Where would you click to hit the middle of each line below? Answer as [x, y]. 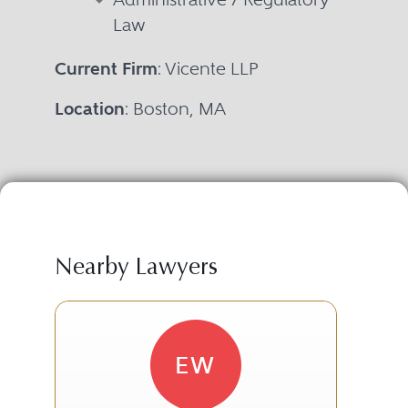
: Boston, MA [175, 108]
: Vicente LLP [208, 68]
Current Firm [106, 68]
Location [89, 108]
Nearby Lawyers [136, 268]
